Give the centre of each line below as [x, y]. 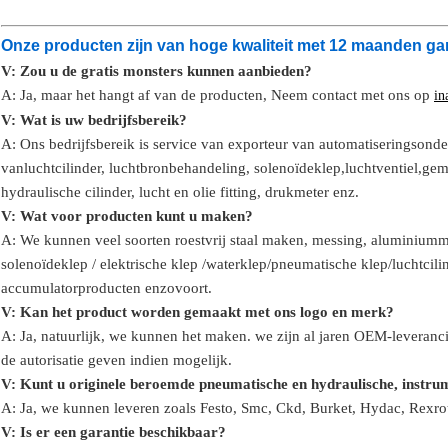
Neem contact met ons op [350, 95]
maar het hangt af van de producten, [154, 95]
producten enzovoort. [145, 288]
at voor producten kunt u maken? [143, 216]
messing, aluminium [375, 240]
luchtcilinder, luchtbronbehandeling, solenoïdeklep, [184, 168]
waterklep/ [238, 264]
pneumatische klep [329, 264]
